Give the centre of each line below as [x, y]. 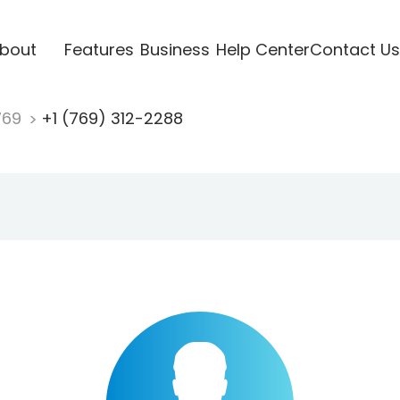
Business [175, 49]
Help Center [262, 49]
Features [99, 49]
